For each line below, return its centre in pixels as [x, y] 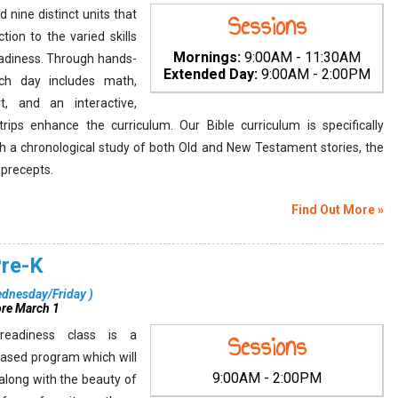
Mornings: [207, 57]
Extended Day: [210, 74]
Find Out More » [338, 210]
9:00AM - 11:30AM [300, 57]
